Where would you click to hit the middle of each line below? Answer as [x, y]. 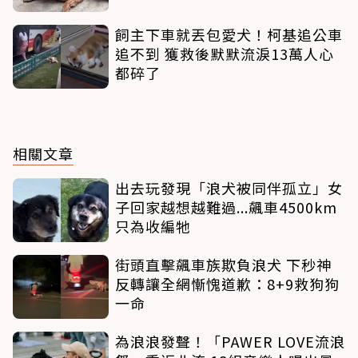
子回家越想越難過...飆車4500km [226, 207]
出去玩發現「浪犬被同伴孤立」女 [229, 188]
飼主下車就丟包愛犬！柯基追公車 [229, 35]
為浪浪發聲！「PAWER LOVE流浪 [230, 342]
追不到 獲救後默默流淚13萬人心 [225, 54]
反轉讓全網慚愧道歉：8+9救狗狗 [227, 284]
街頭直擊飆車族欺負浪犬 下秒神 [223, 265]
